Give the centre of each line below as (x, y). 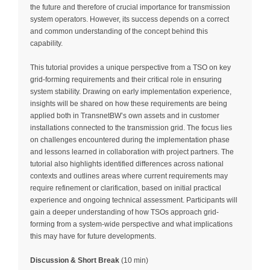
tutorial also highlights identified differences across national (127, 164)
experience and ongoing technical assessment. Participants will (134, 200)
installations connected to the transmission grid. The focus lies (131, 127)
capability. (46, 43)
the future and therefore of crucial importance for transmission (130, 7)
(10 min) (134, 260)
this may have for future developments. (93, 236)
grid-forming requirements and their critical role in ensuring (126, 79)
